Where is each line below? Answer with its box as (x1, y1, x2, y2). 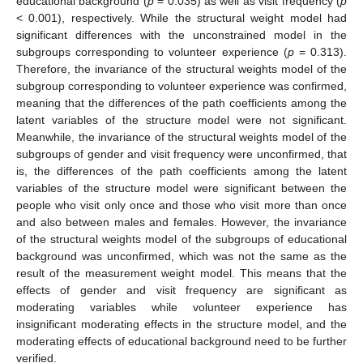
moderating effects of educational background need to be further (16, 334, 347, 348)
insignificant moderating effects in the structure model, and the (16, 317, 347, 331)
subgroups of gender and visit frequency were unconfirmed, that (16, 147, 347, 160)
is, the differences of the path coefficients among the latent (16, 164, 347, 177)
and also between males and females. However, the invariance (16, 215, 347, 228)
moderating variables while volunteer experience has (16, 300, 347, 314)
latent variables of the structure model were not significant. (16, 113, 347, 126)
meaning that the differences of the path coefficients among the (16, 96, 347, 109)
